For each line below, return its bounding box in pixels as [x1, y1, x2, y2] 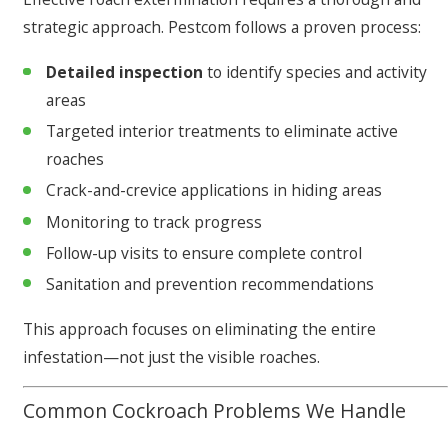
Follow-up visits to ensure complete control [46, 241, 363, 264]
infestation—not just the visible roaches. [23, 345, 320, 368]
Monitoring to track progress [46, 210, 263, 233]
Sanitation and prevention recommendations [46, 272, 375, 295]
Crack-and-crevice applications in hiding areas [46, 179, 383, 202]
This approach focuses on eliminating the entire [23, 317, 376, 340]
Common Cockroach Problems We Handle [23, 397, 406, 425]
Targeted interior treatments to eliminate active [46, 120, 399, 143]
